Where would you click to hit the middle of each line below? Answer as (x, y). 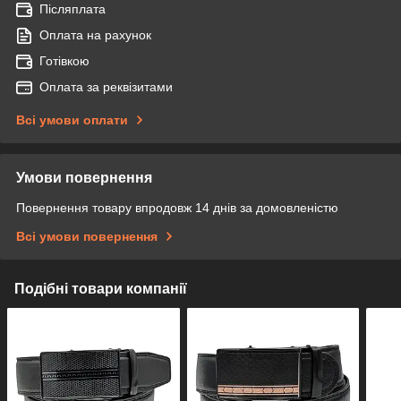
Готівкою (64, 60)
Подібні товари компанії (101, 288)
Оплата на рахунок (95, 34)
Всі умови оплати (72, 119)
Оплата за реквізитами (106, 86)
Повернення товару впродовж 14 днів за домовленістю (177, 207)
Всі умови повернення (87, 236)
